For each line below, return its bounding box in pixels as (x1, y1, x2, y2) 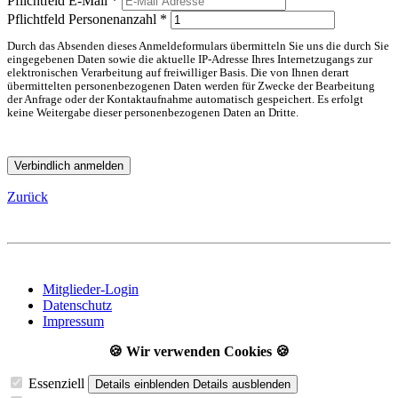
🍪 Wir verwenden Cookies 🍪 (108, 343, 290, 359)
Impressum (43, 313, 104, 329)
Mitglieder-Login (43, 281, 139, 297)
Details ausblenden (193, 377, 291, 391)
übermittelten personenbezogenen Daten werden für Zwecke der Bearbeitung (7, 80, 375, 93)
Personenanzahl (68, 11, 160, 27)
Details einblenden (95, 377, 189, 391)
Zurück (7, 188, 48, 204)
